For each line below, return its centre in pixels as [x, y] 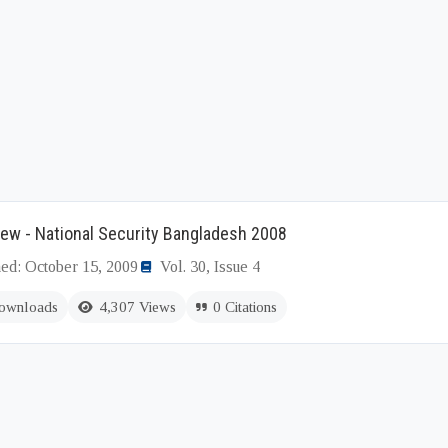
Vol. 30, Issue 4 [210, 266]
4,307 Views [137, 307]
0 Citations [245, 307]
